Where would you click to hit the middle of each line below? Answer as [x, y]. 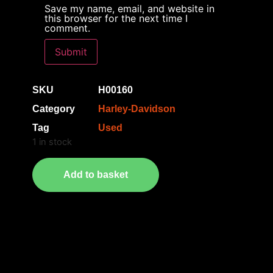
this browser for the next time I [116, 19]
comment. [67, 28]
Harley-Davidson [137, 109]
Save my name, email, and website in [129, 9]
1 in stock [52, 142]
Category [54, 109]
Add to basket [96, 174]
